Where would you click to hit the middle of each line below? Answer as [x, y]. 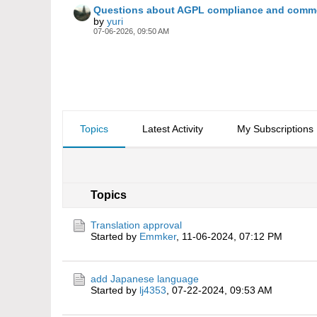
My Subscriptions [275, 129]
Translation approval [136, 225]
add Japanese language [145, 279]
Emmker [158, 236]
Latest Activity [173, 129]
